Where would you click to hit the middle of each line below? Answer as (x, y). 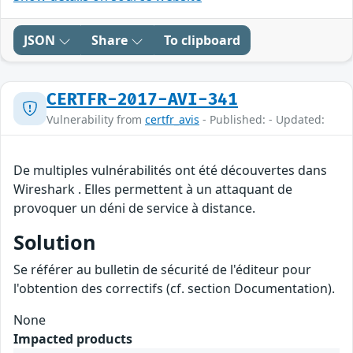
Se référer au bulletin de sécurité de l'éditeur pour (162, 270)
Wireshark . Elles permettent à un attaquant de (153, 190)
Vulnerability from (96, 120)
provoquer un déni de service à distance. (134, 208)
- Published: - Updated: (262, 120)
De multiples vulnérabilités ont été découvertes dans (170, 171)
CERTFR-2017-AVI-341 (143, 100)
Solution (55, 242)
